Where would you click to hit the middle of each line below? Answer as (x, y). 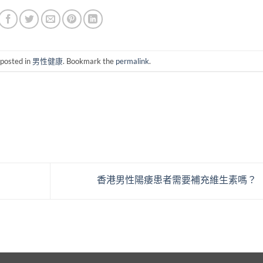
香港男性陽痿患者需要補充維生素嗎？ (177, 180)
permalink (133, 61)
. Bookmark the (90, 61)
